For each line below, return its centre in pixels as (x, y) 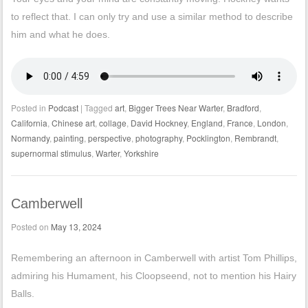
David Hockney (158, 123)
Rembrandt (255, 138)
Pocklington (208, 138)
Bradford (243, 108)
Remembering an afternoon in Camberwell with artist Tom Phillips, (154, 258)
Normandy (30, 138)
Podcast (63, 108)
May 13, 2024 (76, 227)
